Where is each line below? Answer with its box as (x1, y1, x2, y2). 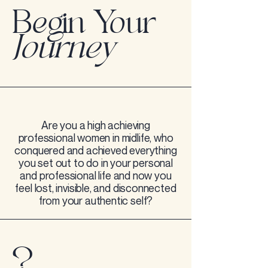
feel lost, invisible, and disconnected (15, 181, 176, 194)
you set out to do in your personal (19, 156, 173, 169)
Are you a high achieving (41, 118, 150, 132)
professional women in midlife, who (18, 131, 173, 144)
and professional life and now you (20, 169, 172, 182)
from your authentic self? (38, 194, 153, 207)
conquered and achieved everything (14, 144, 177, 157)
